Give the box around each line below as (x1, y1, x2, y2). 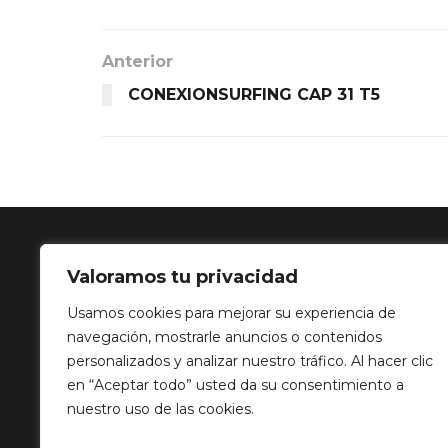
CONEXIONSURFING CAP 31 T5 (128, 85, 380, 105)
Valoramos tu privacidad (67, 266, 298, 288)
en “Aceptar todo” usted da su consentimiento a (67, 376, 404, 394)
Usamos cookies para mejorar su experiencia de (67, 304, 396, 322)
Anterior (102, 52, 173, 72)
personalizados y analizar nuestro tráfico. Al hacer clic (67, 352, 433, 370)
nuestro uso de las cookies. (67, 400, 254, 418)
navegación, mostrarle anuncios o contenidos (67, 328, 382, 346)
